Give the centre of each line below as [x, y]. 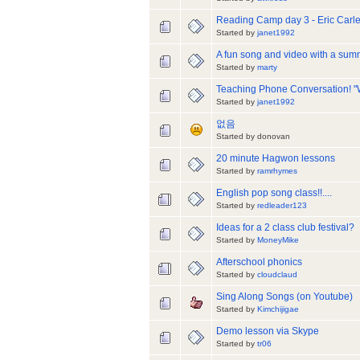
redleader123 [282, 206]
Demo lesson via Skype [268, 331]
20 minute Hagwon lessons [276, 159]
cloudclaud [277, 275]
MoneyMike [278, 240]
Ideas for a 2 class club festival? [285, 228]
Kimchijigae [278, 309]
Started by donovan [253, 137]
